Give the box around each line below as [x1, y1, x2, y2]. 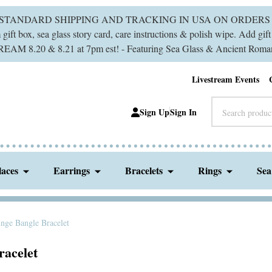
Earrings [53, 163, 90, 177]
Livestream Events [192, 73, 259, 86]
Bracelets [125, 163, 163, 177]
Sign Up [140, 106, 169, 118]
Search [211, 97, 237, 110]
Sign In [170, 106, 197, 118]
